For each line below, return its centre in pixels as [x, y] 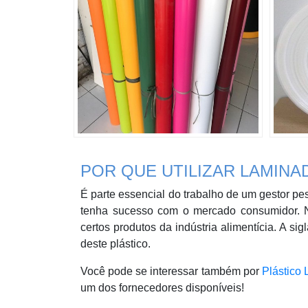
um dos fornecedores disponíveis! [162, 288]
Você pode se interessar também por [171, 272]
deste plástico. [115, 244]
